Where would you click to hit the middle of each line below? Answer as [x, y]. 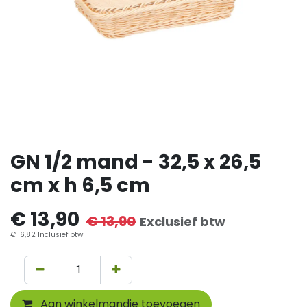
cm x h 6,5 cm [80, 185]
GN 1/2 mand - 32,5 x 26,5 [136, 162]
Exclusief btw [183, 222]
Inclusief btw [59, 235]
